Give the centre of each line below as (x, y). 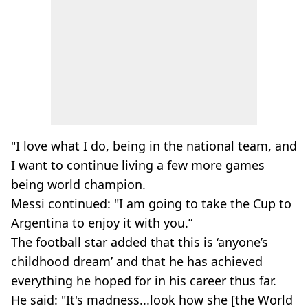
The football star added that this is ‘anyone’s (140, 242)
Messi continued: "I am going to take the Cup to (151, 203)
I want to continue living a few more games (138, 165)
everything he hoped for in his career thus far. (144, 280)
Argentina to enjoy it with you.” (102, 223)
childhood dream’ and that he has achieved (137, 261)
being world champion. (78, 184)
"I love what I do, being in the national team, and (154, 146)
